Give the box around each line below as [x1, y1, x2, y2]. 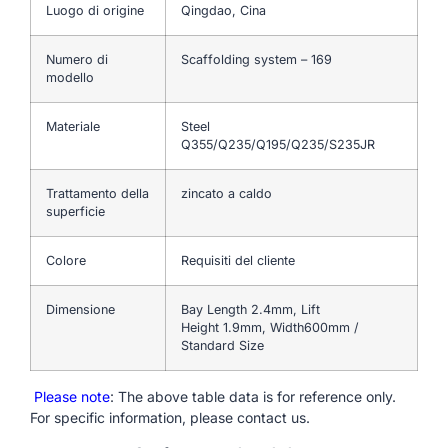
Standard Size [181, 337, 264, 353]
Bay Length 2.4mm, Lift [181, 301, 320, 317]
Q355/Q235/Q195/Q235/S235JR [181, 136, 375, 152]
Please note [30, 387, 110, 405]
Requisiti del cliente [181, 252, 295, 268]
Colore [46, 252, 86, 268]
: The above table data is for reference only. [110, 387, 396, 405]
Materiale [46, 118, 100, 134]
